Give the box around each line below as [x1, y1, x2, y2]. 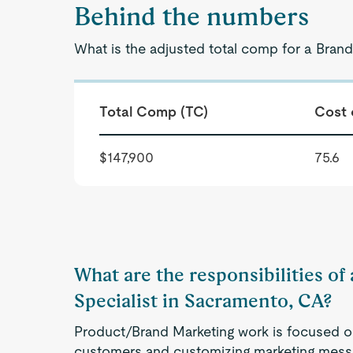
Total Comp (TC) [99, 103, 209, 120]
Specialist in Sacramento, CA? [74, 289, 333, 312]
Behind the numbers [74, 2, 310, 31]
